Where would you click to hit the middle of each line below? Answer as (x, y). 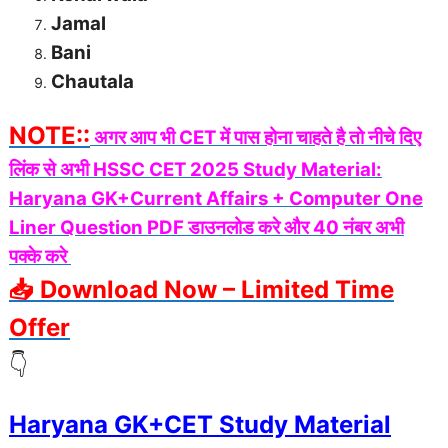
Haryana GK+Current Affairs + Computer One (216, 199)
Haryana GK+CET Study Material (200, 425)
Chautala (92, 82)
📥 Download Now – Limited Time (201, 290)
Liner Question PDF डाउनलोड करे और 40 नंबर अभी (206, 228)
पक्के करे (40, 257)
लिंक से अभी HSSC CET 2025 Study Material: (195, 170)
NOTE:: (49, 136)
